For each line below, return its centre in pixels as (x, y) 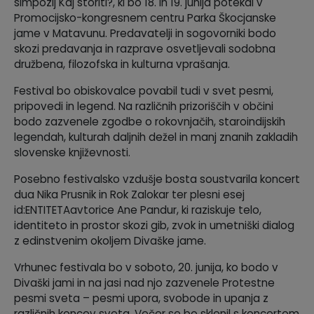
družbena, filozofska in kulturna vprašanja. (122, 64)
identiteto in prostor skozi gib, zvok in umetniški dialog (154, 226)
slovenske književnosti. (72, 153)
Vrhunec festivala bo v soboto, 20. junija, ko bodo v (146, 268)
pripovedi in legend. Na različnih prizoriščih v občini (144, 107)
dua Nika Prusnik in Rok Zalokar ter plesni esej (129, 195)
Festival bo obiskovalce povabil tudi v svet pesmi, (144, 91)
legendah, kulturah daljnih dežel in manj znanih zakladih (156, 137)
